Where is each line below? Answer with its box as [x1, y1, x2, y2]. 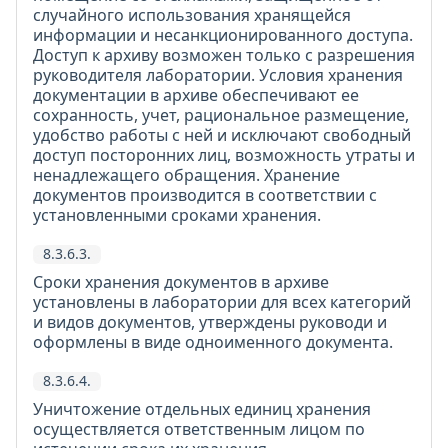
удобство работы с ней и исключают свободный [33, 124, 411, 146]
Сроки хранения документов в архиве [33, 271, 329, 293]
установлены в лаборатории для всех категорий [33, 291, 411, 313]
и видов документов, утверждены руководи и [33, 311, 387, 333]
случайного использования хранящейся [33, 4, 351, 26]
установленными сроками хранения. [33, 204, 321, 226]
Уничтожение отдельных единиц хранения [33, 398, 371, 420]
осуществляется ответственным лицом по [33, 418, 365, 440]
